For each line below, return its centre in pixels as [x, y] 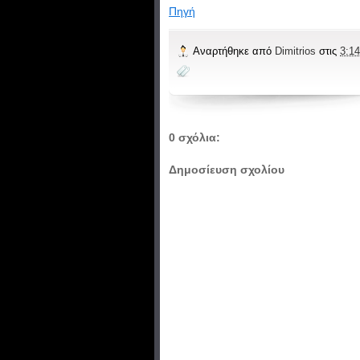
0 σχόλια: [194, 137]
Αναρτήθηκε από [234, 51]
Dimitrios [297, 51]
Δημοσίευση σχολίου [227, 170]
